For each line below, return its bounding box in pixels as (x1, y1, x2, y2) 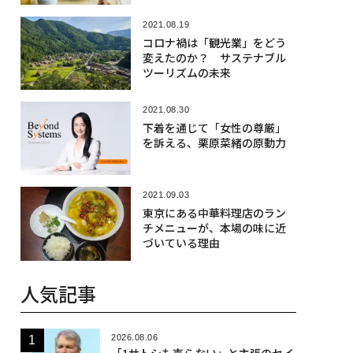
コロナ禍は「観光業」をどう (142, 34, 286, 50)
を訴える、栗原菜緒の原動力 (142, 134, 286, 150)
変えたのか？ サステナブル (142, 49, 286, 65)
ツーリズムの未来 (142, 64, 231, 80)
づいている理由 (142, 235, 220, 251)
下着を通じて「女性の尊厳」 (142, 119, 286, 136)
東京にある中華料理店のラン (142, 205, 286, 221)
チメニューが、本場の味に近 (142, 220, 286, 236)
